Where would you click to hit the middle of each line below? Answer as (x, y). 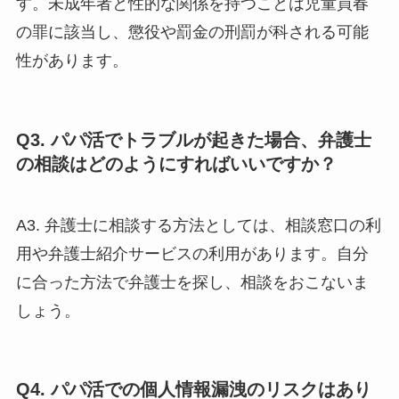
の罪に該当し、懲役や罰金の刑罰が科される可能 (192, 33)
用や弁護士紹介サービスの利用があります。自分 (192, 254)
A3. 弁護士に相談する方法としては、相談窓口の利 (198, 225)
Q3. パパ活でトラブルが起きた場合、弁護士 (193, 139)
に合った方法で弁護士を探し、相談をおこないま (192, 282)
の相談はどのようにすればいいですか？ (176, 163)
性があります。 (72, 61)
